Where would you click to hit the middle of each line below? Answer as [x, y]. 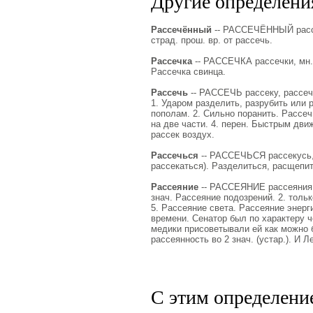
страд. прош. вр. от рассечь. [211, 40]
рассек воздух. [182, 134]
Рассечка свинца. [188, 72]
